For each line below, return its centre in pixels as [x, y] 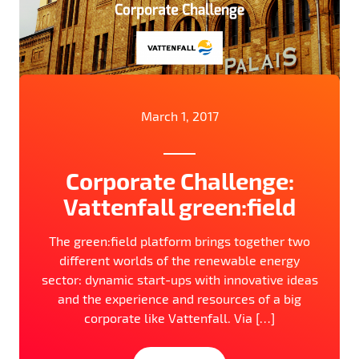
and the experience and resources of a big [179, 298]
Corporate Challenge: [179, 180]
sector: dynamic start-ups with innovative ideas [179, 279]
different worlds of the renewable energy [179, 260]
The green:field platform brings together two [179, 240]
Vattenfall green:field [179, 206]
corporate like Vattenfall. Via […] [179, 317]
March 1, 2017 [179, 115]
